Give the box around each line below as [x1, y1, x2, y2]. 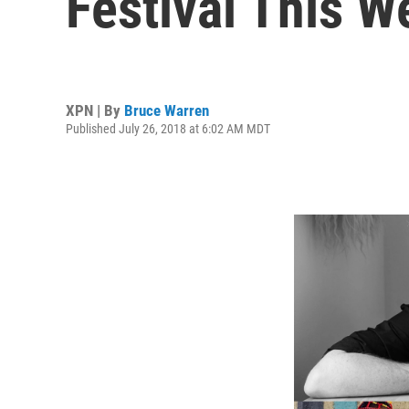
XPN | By [66, 100, 124, 120]
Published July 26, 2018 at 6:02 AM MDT [66, 121, 270, 136]
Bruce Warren [124, 100, 209, 120]
